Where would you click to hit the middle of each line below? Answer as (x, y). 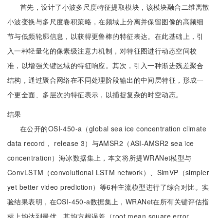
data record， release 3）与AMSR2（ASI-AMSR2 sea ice (101, 143)
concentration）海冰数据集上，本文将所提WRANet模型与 (100, 158)
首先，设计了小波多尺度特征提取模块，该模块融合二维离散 (115, 7)
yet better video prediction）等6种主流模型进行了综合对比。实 (108, 187)
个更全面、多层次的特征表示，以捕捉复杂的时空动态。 (95, 94)
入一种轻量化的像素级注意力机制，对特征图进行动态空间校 (102, 51)
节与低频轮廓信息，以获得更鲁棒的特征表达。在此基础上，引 (106, 36)
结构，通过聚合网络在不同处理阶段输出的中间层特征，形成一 (106, 80)
